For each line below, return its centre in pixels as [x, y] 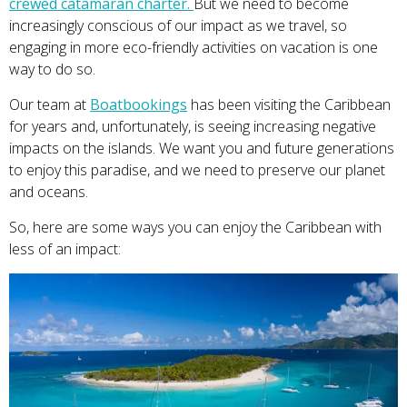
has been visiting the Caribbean [289, 104]
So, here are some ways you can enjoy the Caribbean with [195, 227]
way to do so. [52, 69]
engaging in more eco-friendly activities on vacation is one [194, 47]
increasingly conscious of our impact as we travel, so [178, 25]
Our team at [50, 104]
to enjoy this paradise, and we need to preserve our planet [197, 170]
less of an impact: [67, 249]
